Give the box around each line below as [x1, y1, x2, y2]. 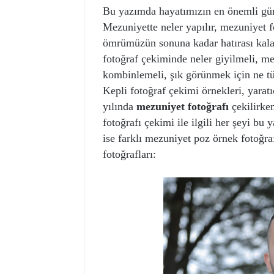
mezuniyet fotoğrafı [136, 100, 229, 113]
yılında [103, 100, 136, 113]
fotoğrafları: [103, 147, 156, 160]
